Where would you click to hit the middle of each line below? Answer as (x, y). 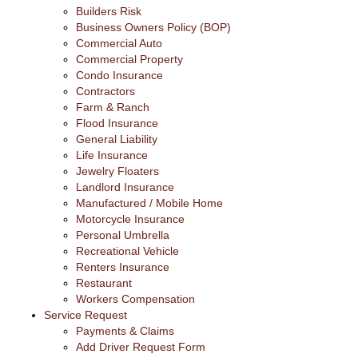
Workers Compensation (135, 298)
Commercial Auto (119, 43)
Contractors (105, 91)
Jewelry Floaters (117, 171)
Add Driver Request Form (141, 346)
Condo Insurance (119, 75)
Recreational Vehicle (127, 251)
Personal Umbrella (123, 235)
